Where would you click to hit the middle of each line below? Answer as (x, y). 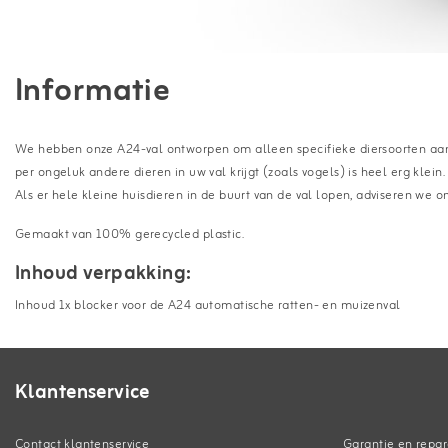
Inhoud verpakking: (105, 273)
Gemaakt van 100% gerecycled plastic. (130, 234)
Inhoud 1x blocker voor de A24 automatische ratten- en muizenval (208, 305)
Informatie (93, 91)
